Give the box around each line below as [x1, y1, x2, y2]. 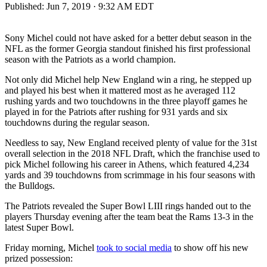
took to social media [97, 242, 172, 253]
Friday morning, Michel [5, 242, 97, 253]
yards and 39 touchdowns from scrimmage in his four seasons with [5, 169, 255, 180]
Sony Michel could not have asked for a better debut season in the [5, 32, 252, 43]
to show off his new [172, 242, 249, 253]
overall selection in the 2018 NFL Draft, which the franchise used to [5, 148, 260, 159]
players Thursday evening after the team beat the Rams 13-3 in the [5, 211, 253, 222]
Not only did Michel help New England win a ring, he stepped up [5, 74, 252, 85]
